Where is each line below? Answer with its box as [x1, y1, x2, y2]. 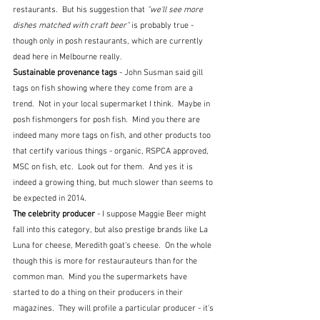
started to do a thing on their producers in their [13, 287, 185, 298]
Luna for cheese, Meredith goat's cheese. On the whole [13, 240, 214, 251]
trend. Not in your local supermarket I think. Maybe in [13, 99, 212, 109]
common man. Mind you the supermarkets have [13, 271, 189, 282]
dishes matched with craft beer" [13, 20, 129, 31]
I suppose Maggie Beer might [102, 209, 209, 219]
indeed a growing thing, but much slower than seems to [13, 177, 215, 188]
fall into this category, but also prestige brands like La [13, 224, 210, 235]
